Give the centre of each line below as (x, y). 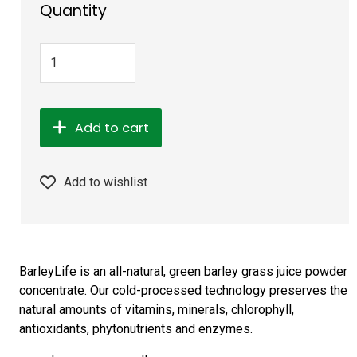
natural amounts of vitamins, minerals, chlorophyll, (157, 310)
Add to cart (112, 127)
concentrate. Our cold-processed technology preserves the (184, 291)
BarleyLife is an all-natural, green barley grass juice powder (184, 272)
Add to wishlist (106, 182)
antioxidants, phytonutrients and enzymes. (136, 329)
